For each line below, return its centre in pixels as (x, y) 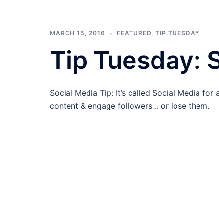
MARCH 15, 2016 (77, 33)
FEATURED (134, 33)
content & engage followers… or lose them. (130, 106)
